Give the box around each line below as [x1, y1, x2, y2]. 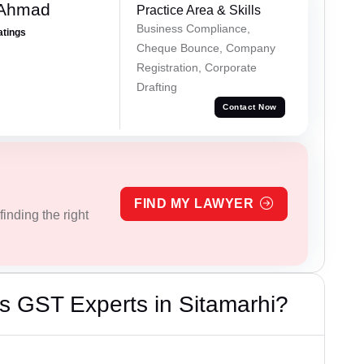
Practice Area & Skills [136, 3, 261, 18]
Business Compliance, [136, 22, 250, 36]
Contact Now [223, 102, 277, 112]
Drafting [136, 80, 177, 94]
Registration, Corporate [136, 61, 257, 75]
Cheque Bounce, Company [136, 41, 275, 55]
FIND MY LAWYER [134, 196, 254, 210]
